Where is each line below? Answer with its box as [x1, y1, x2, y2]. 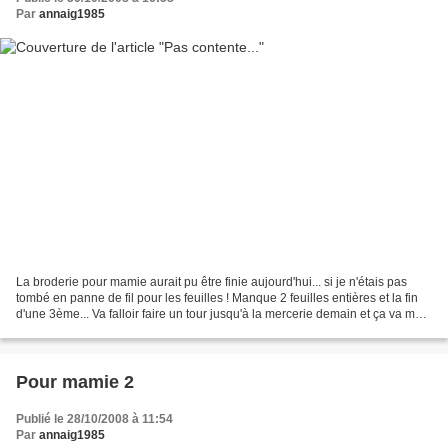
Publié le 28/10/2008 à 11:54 [16, 411, 173, 426]
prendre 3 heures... [16, 322, 119, 337]
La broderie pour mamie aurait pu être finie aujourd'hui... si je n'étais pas [16, 274, 407, 289]
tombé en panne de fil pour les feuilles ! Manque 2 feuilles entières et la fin [16, 290, 418, 305]
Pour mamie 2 [16, 371, 134, 392]
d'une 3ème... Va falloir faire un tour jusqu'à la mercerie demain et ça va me [16, 306, 422, 321]
